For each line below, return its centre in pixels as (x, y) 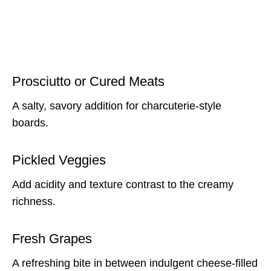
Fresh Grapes (52, 238)
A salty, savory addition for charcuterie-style (117, 106)
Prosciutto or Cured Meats (88, 81)
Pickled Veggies (59, 160)
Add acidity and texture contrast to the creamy (123, 184)
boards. (30, 122)
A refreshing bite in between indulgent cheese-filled (135, 263)
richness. (34, 201)
